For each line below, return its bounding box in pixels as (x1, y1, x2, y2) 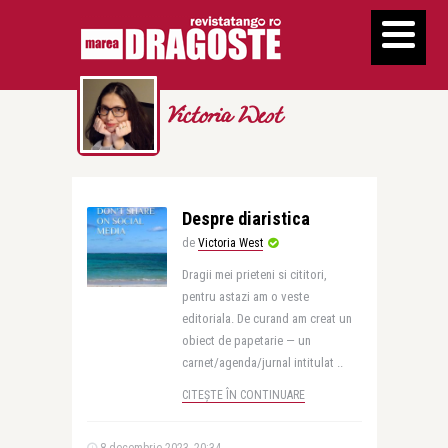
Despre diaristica (181, 208, 310, 229)
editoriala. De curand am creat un (181, 311, 352, 326)
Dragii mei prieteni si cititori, (181, 267, 327, 282)
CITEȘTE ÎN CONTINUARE (181, 388, 305, 402)
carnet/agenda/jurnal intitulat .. (181, 355, 343, 370)
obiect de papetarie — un (181, 333, 311, 348)
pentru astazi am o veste (181, 289, 309, 304)
